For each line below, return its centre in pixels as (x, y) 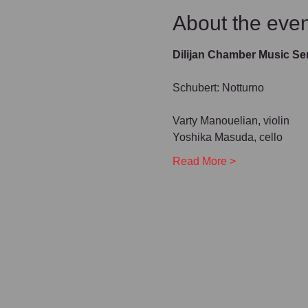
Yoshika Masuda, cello (227, 137)
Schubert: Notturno (218, 87)
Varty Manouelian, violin (231, 120)
